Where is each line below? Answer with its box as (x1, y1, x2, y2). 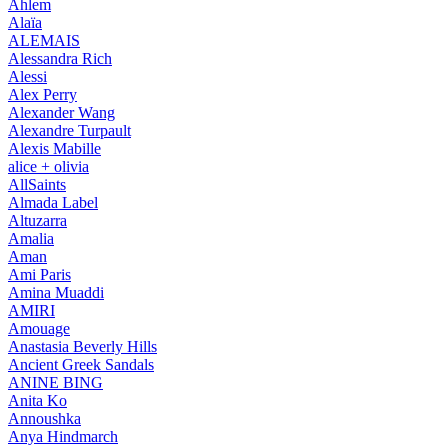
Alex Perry (8, 85, 77, 103)
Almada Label (8, 193, 98, 211)
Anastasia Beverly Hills (8, 337, 157, 355)
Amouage (8, 319, 70, 337)
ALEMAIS (8, 31, 80, 49)
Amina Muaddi (8, 283, 104, 301)
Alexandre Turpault (8, 121, 131, 139)
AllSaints (8, 175, 66, 193)
